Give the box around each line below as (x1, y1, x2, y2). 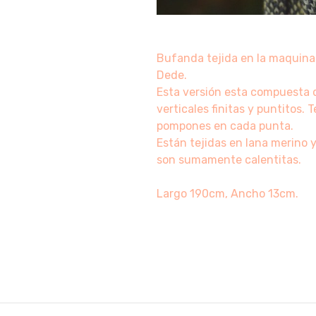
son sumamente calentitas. (157, 153, 302, 167)
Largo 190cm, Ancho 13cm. (157, 187, 299, 201)
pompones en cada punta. (157, 119, 294, 133)
